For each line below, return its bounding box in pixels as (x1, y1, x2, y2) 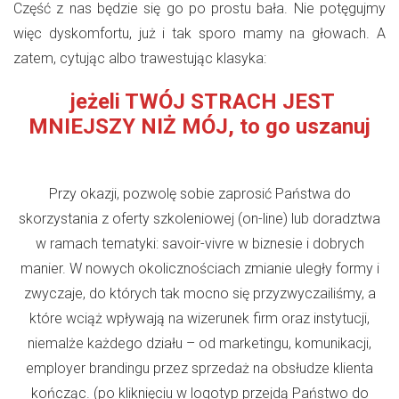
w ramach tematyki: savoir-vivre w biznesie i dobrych (35, 234, 364, 252)
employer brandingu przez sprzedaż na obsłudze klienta (26, 359, 373, 377)
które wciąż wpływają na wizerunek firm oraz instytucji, (29, 309, 370, 327)
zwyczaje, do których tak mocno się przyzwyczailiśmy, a (23, 284, 376, 302)
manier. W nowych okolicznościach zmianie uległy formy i (20, 259, 379, 277)
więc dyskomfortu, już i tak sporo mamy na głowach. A (13, 24, 386, 42)
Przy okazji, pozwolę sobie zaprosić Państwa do (48, 184, 351, 202)
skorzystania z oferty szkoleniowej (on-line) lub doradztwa (19, 209, 380, 227)
